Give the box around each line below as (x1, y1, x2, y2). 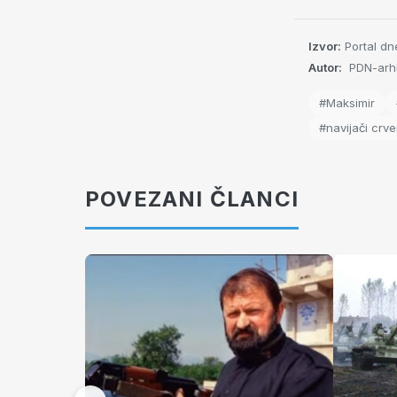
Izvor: (308, 39, 341, 54)
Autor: (308, 60, 342, 75)
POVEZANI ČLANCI (85, 186, 299, 213)
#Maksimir (319, 96, 375, 111)
